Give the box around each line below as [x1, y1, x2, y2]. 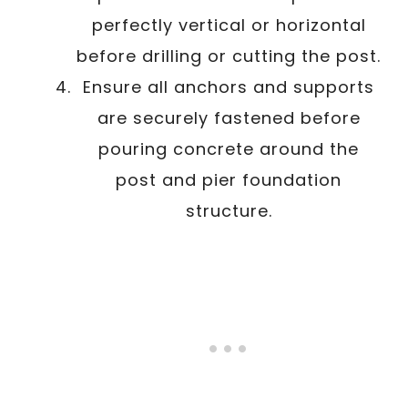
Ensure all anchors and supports [83, 75, 374, 98]
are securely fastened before [97, 106, 361, 129]
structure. [185, 199, 272, 222]
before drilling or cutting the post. [76, 44, 381, 67]
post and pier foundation [116, 168, 342, 191]
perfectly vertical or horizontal [91, 13, 366, 36]
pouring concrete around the [98, 137, 359, 160]
